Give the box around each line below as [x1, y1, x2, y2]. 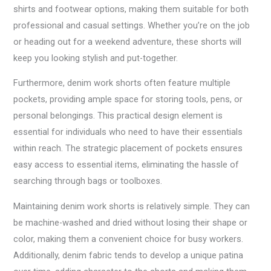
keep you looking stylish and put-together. [13, 52, 178, 64]
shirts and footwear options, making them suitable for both [13, 3, 249, 15]
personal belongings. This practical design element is [13, 110, 223, 122]
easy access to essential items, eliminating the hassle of [13, 159, 240, 171]
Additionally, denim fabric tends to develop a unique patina [13, 249, 244, 261]
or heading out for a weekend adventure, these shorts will [13, 36, 242, 47]
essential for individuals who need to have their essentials [13, 126, 243, 138]
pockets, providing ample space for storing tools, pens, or [13, 94, 243, 105]
